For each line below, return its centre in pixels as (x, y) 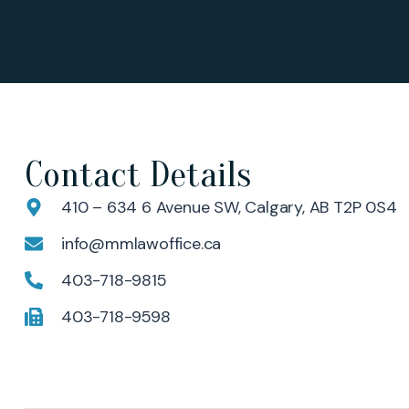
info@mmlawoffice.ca (142, 244)
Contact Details (138, 174)
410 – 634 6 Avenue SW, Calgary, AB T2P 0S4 (229, 207)
